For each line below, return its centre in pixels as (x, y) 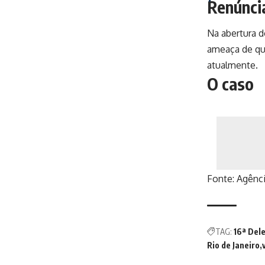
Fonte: (222, 178)
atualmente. (232, 65)
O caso (230, 84)
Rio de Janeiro (233, 245)
